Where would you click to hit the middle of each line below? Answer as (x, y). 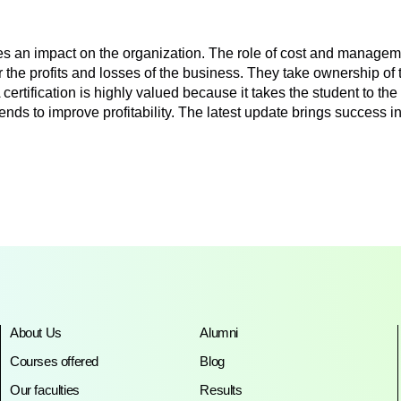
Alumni (219, 333)
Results (221, 390)
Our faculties (45, 390)
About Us (36, 333)
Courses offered (54, 362)
